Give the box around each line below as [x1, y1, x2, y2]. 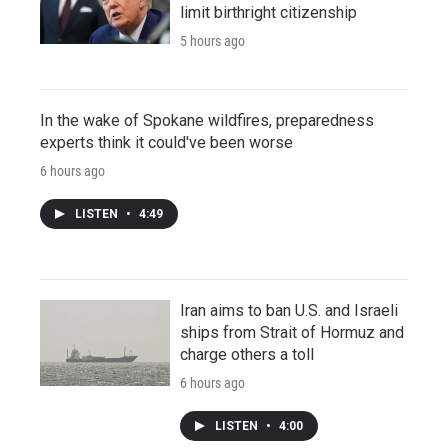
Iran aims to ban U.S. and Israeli [180, 301, 398, 321]
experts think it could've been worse [40, 133, 293, 153]
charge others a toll [180, 345, 314, 365]
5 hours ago [180, 33, 245, 50]
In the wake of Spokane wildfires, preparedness [40, 111, 374, 131]
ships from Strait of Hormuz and [180, 323, 404, 343]
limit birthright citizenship [180, 3, 357, 23]
